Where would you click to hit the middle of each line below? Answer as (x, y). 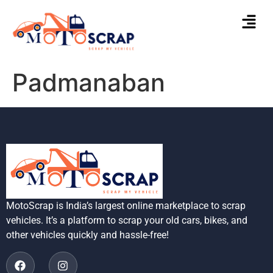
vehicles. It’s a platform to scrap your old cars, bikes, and (127, 221)
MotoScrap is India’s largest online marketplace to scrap (126, 206)
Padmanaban (89, 82)
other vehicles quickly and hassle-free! (87, 235)
